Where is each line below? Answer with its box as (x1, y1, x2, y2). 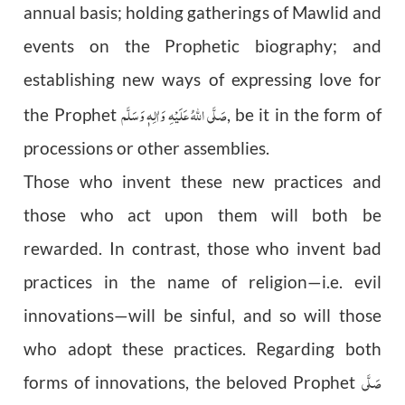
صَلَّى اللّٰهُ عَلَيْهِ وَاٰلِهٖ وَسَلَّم (120, 99, 227, 129)
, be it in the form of (226, 105, 381, 126)
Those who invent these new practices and (24, 172, 381, 193)
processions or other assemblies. (24, 138, 270, 159)
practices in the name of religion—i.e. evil (24, 272, 381, 293)
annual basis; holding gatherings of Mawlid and (24, 3, 381, 24)
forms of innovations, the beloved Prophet (24, 372, 362, 393)
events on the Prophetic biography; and (24, 36, 381, 57)
